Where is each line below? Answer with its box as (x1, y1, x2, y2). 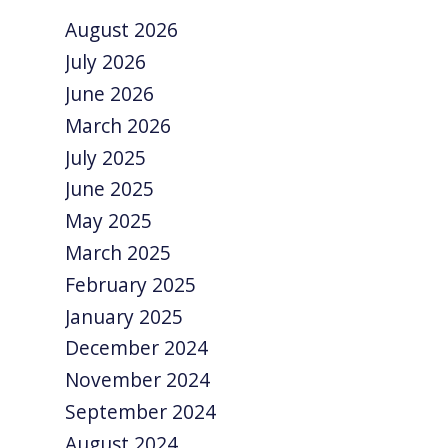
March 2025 (65, 239, 172, 267)
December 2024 (65, 334, 209, 362)
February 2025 (65, 270, 197, 298)
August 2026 (65, 16, 179, 44)
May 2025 (65, 207, 153, 235)
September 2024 (65, 398, 217, 426)
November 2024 (65, 366, 211, 394)
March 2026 (65, 111, 172, 139)
